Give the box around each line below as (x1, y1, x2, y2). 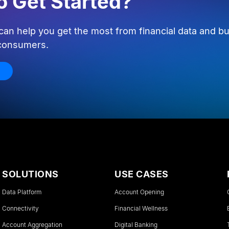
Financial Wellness (114, 204, 168, 212)
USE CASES (114, 169, 169, 179)
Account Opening (114, 188, 164, 196)
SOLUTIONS (2, 169, 59, 179)
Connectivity (2, 204, 39, 212)
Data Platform (2, 188, 41, 196)
